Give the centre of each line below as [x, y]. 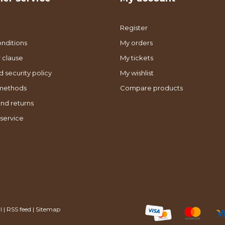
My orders [136, 42]
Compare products [151, 88]
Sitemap [48, 209]
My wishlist [137, 73]
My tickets [137, 58]
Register [134, 27]
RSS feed [19, 209]
